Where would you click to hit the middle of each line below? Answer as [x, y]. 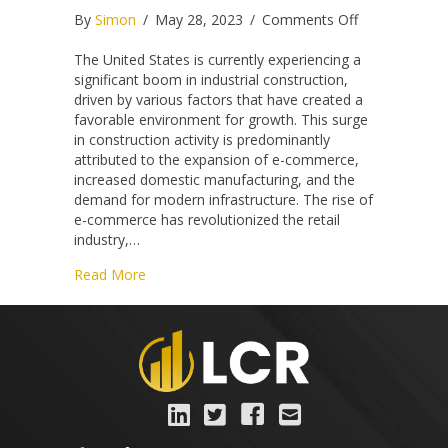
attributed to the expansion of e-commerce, [216, 160]
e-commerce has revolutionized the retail [207, 220]
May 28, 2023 [201, 20]
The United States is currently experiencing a [217, 60]
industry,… [107, 240]
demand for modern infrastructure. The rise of [223, 200]
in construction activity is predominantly [202, 140]
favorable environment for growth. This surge [221, 120]
